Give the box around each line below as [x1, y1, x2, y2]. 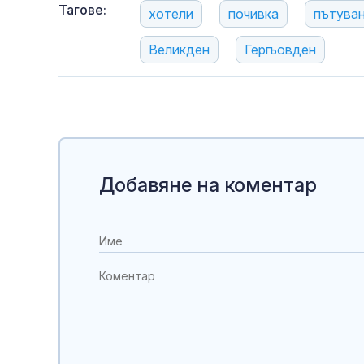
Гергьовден [245, 41, 316, 58]
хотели [149, 5, 193, 22]
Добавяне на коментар [99, 172, 317, 197]
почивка [228, 5, 279, 22]
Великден [149, 41, 210, 58]
